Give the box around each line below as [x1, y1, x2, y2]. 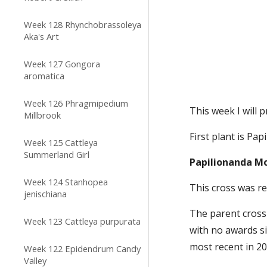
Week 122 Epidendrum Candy [24, 243, 141, 254]
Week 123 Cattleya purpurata [24, 215, 141, 227]
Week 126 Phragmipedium [24, 97, 128, 109]
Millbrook [24, 109, 61, 121]
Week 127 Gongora [24, 58, 100, 70]
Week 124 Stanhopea [24, 176, 108, 188]
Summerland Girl [24, 148, 89, 160]
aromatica [24, 70, 64, 82]
